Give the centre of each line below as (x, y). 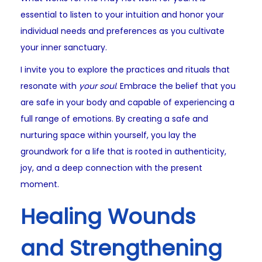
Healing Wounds (108, 217)
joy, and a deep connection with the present (111, 168)
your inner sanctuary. (64, 48)
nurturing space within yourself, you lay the (108, 135)
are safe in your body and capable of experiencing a (127, 103)
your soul (97, 86)
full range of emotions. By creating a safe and (114, 119)
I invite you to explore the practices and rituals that (125, 70)
